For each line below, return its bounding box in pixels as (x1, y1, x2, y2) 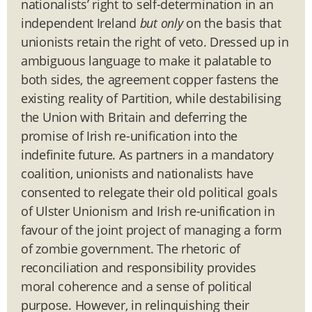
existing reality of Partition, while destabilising (21, 89, 281, 107)
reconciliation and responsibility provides (21, 258, 256, 276)
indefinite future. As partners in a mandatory (21, 146, 274, 163)
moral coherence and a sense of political (21, 277, 253, 295)
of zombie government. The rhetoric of (21, 240, 241, 257)
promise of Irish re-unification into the (21, 127, 238, 144)
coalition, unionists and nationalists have (21, 164, 253, 182)
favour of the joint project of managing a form (21, 221, 282, 238)
